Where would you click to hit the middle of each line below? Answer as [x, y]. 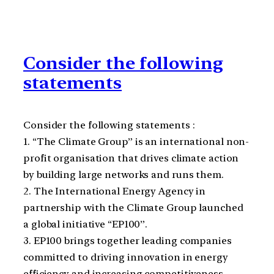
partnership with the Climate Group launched [133, 208]
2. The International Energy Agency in [115, 191]
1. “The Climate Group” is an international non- [136, 142]
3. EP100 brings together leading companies [128, 241]
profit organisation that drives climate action [131, 158]
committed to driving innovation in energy [126, 257]
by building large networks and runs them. [124, 175]
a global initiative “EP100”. [86, 224]
